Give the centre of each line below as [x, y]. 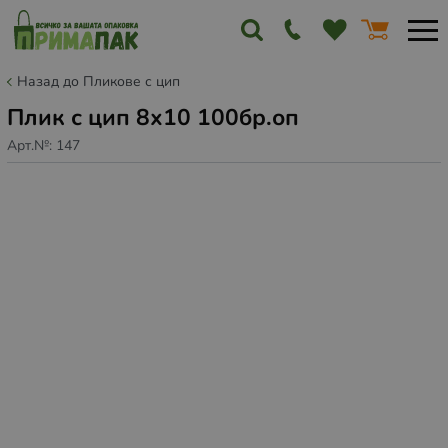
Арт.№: [31, 145]
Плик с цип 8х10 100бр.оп [153, 117]
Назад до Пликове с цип [98, 81]
